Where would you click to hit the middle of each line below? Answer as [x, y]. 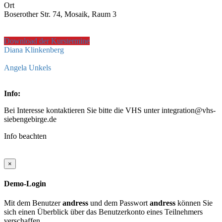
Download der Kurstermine [47, 41]
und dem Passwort [119, 203]
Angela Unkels [28, 67]
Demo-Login [25, 184]
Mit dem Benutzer [33, 203]
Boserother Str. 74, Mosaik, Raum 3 [60, 14]
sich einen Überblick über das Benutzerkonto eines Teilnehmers [103, 212]
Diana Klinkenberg [34, 50]
